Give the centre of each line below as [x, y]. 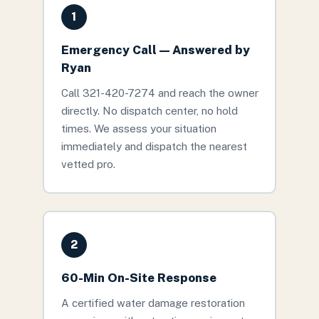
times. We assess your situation [138, 128]
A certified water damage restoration [153, 303]
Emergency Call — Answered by [155, 49]
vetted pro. [88, 164]
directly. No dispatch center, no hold [149, 110]
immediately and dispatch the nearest [154, 146]
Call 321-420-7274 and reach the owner [159, 93]
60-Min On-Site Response [138, 277]
